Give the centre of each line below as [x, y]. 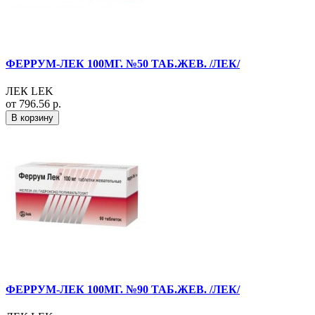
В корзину [32, 117]
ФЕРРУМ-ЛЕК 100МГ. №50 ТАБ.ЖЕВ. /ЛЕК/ [123, 63]
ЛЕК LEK [30, 91]
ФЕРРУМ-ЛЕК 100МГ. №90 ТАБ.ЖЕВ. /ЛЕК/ [123, 290]
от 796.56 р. [33, 103]
